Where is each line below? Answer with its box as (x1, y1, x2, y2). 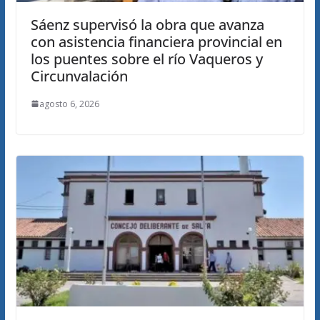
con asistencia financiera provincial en (30, 31, 282, 51)
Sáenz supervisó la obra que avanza (30, 14, 264, 34)
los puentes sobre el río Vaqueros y (30, 49, 263, 69)
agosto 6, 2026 (39, 97, 99, 110)
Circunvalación (30, 66, 128, 86)
